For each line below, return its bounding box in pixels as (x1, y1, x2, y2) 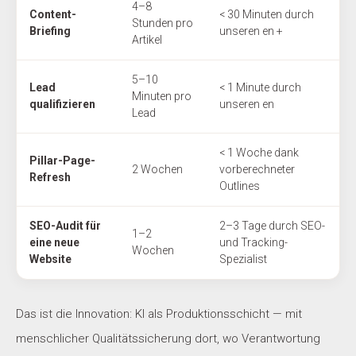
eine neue (29, 236, 79, 250)
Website (29, 253, 72, 266)
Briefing (29, 25, 71, 38)
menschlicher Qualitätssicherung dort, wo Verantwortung (16, 331, 320, 346)
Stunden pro (132, 17, 193, 30)
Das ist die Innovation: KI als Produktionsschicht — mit (16, 307, 302, 322)
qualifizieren (29, 98, 95, 111)
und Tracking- (219, 236, 288, 250)
